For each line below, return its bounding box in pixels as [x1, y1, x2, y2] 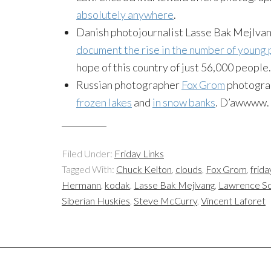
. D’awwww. [215, 96, 269, 109]
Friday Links [114, 148, 164, 160]
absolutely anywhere [76, 8, 174, 22]
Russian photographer [76, 78, 181, 92]
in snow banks [152, 96, 215, 109]
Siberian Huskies [62, 195, 130, 207]
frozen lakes [76, 96, 132, 109]
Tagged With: [62, 163, 116, 175]
